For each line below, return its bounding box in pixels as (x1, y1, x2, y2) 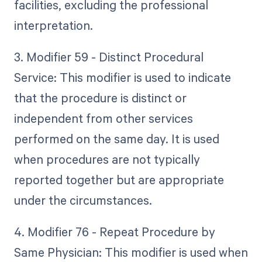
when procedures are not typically (13, 151, 200, 168)
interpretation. (13, 16, 93, 33)
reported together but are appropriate (13, 171, 224, 188)
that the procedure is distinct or (13, 89, 187, 106)
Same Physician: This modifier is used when (13, 244, 248, 261)
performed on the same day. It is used (13, 130, 219, 147)
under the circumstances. (13, 192, 152, 209)
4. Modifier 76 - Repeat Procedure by (13, 223, 215, 240)
